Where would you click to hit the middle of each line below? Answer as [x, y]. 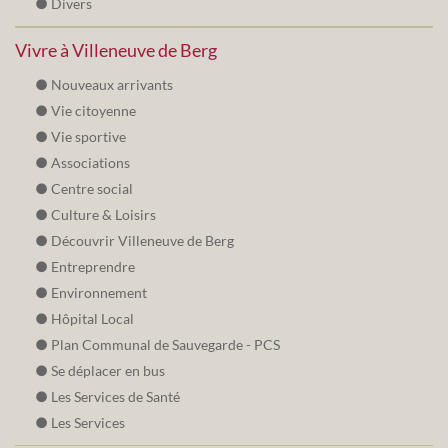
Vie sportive [88, 137]
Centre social [92, 189]
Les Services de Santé [115, 397]
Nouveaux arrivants [112, 85]
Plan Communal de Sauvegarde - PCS [165, 345]
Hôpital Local [92, 319]
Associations [90, 163]
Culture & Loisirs [103, 215]
